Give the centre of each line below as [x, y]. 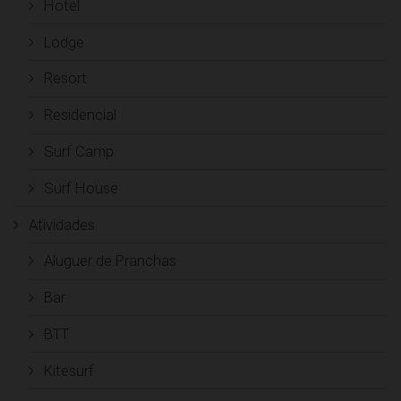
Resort [65, 78]
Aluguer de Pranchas [110, 261]
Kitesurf [68, 370]
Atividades [61, 224]
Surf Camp [78, 151]
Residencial [80, 115]
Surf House [81, 188]
